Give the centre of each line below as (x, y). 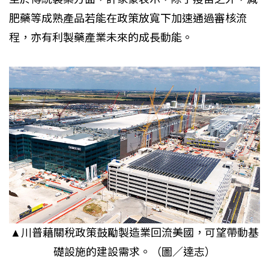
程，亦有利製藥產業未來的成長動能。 (101, 38)
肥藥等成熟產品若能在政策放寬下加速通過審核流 (128, 19)
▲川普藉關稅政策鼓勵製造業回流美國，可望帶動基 (134, 233)
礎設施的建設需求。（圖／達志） (134, 252)
